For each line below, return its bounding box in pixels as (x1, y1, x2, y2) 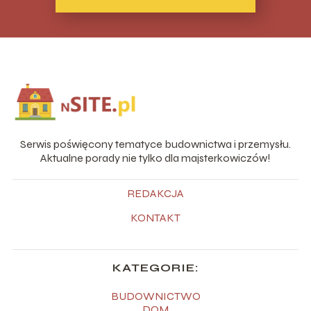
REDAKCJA (127, 186, 184, 200)
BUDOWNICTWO (110, 289, 201, 303)
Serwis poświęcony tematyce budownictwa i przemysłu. (20, 137, 291, 151)
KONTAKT (131, 210, 180, 224)
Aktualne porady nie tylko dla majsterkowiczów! (40, 151, 271, 165)
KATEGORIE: (112, 260, 199, 274)
